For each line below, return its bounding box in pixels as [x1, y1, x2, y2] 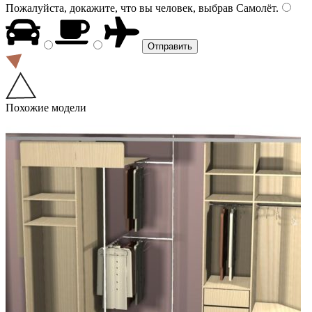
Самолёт [233, 1, 276, 14]
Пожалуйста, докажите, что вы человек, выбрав [6, 1, 233, 14]
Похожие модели [6, 101, 86, 114]
